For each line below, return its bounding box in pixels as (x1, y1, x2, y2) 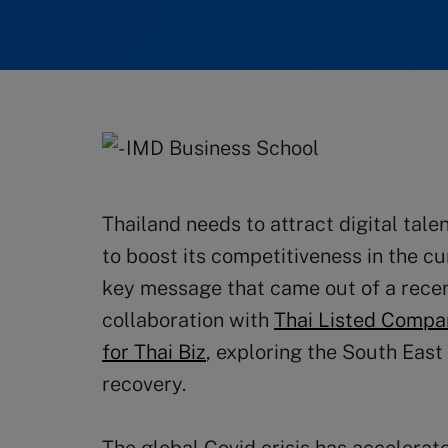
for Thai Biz (102, 340, 206, 364)
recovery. (102, 372, 186, 396)
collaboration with (102, 308, 274, 332)
